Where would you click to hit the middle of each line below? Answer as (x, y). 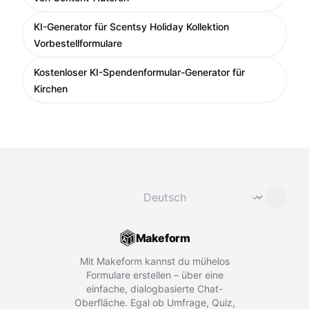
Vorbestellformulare (78, 43)
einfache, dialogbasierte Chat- (154, 289)
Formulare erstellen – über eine (154, 275)
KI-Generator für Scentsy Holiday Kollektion (131, 27)
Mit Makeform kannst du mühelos (154, 261)
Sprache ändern (176, 189)
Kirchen (51, 89)
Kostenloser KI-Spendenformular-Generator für (139, 72)
